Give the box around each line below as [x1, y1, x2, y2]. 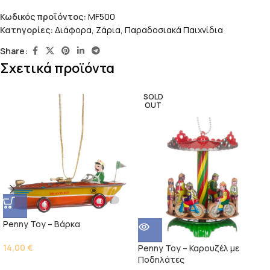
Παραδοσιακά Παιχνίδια [125, 24, 223, 36]
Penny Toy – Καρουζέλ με [138, 242, 239, 254]
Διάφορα [55, 24, 92, 36]
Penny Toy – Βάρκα [3, 218, 80, 230]
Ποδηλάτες [138, 254, 184, 265]
